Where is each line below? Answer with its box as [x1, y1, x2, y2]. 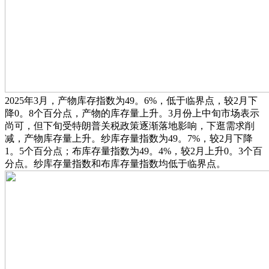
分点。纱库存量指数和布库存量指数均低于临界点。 [5, 158, 226, 169]
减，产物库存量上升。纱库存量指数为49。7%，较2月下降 [5, 133, 253, 144]
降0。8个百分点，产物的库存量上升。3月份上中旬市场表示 [5, 107, 259, 118]
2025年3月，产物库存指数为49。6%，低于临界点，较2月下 [5, 95, 258, 106]
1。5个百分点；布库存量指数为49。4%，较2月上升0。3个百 [5, 145, 262, 156]
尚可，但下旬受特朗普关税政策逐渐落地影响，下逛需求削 [5, 120, 255, 131]
